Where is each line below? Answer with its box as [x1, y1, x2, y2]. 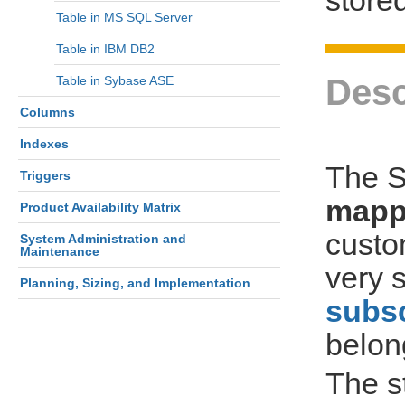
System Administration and [20, 231, 186, 246]
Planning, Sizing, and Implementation [20, 276, 250, 290]
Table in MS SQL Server [56, 10, 193, 24]
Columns [20, 105, 75, 119]
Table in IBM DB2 [56, 42, 155, 56]
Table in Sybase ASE [56, 73, 174, 88]
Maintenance [20, 244, 99, 259]
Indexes [20, 137, 69, 151]
